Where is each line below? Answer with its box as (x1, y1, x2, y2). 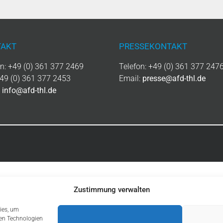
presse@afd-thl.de (142, 73, 206, 83)
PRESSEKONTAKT (119, 41, 187, 51)
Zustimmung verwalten (73, 185, 150, 194)
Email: (119, 73, 142, 83)
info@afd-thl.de (1, 85, 56, 95)
